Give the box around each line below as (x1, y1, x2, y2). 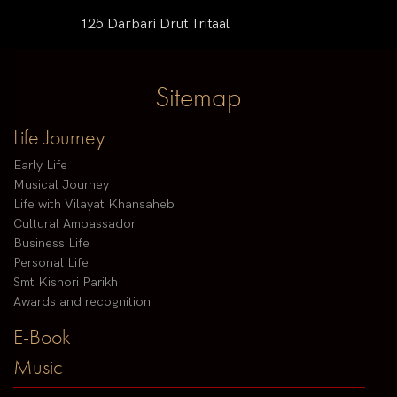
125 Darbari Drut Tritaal (80, 16, 230, 33)
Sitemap (155, 79, 242, 116)
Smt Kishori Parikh (13, 275, 118, 291)
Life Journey (13, 123, 105, 152)
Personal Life (13, 255, 89, 271)
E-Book (13, 323, 71, 351)
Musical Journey (13, 177, 109, 193)
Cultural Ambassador (13, 216, 136, 232)
